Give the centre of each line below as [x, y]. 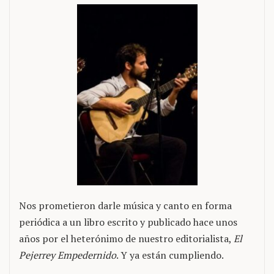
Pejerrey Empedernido [68, 255]
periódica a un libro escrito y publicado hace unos [128, 222]
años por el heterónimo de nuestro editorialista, [126, 238]
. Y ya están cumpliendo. [170, 255]
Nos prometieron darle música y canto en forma [125, 205]
